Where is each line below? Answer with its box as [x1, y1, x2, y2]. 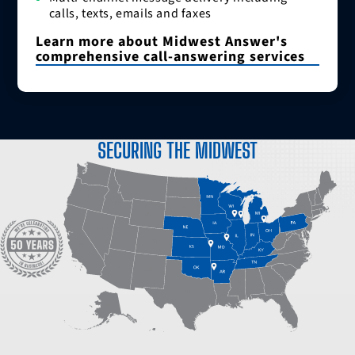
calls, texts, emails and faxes [48, 5, 212, 23]
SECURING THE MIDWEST [97, 138, 258, 164]
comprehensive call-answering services [35, 47, 305, 67]
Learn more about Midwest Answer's [35, 32, 288, 52]
